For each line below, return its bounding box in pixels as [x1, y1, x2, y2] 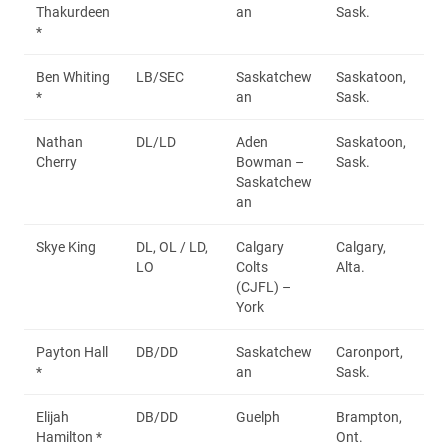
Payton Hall [36, 343, 108, 360]
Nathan [36, 133, 83, 150]
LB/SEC [136, 68, 184, 85]
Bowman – [236, 153, 304, 170]
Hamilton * [36, 428, 102, 445]
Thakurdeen [36, 3, 110, 20]
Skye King [36, 238, 96, 255]
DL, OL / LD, [136, 238, 208, 255]
